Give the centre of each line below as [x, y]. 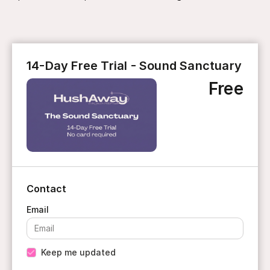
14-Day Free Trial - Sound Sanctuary [134, 66]
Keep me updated [78, 252]
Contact [46, 188]
